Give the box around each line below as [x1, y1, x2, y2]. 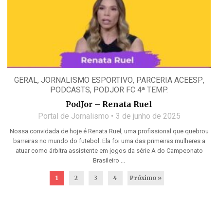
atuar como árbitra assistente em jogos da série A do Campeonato [15, 147, 203, 155]
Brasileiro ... [93, 157, 125, 164]
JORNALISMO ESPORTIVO [40, 75, 133, 85]
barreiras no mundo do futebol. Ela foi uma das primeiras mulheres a [13, 137, 205, 145]
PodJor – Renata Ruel [66, 99, 152, 109]
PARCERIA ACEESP [136, 75, 203, 85]
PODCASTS [50, 85, 90, 95]
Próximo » [129, 174, 162, 182]
